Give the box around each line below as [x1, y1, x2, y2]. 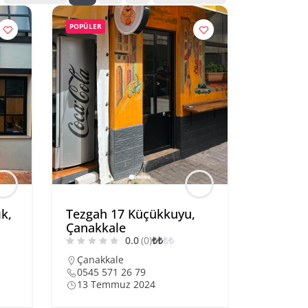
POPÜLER [69, 21, 102, 31]
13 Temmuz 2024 [77, 278, 155, 291]
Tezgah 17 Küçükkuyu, [66, 206, 195, 222]
